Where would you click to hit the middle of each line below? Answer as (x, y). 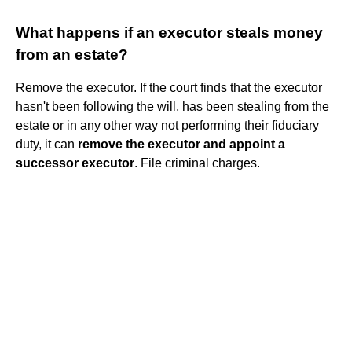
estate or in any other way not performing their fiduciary (167, 125)
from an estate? (72, 54)
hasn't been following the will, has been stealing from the (172, 106)
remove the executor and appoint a (181, 144)
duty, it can (47, 144)
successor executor (75, 163)
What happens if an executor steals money (169, 32)
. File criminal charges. (197, 163)
